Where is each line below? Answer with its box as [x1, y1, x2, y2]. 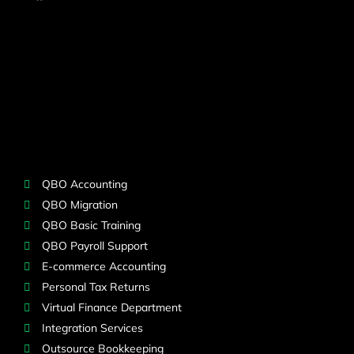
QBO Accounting [41, 177, 127, 192]
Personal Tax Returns [41, 280, 150, 295]
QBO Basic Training [41, 218, 141, 233]
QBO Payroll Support [41, 239, 148, 254]
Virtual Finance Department [41, 300, 182, 315]
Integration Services [41, 321, 143, 336]
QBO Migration [41, 198, 118, 213]
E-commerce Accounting [41, 259, 166, 274]
